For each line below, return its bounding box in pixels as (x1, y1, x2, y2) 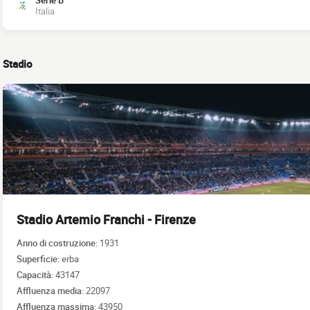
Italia (35, 5, 55, 17)
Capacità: (17, 268, 55, 281)
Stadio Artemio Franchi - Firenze (17, 211, 196, 228)
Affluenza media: (17, 284, 86, 297)
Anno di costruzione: (17, 236, 100, 249)
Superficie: (17, 252, 62, 265)
